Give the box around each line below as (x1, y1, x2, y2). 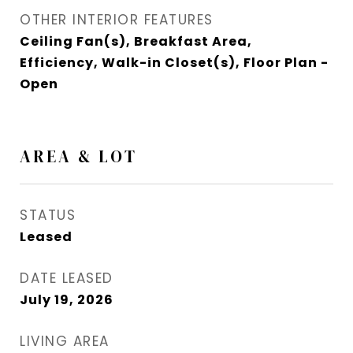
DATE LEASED (20, 269, 113, 288)
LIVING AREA (20, 332, 110, 351)
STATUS (20, 206, 76, 225)
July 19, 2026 (20, 291, 113, 310)
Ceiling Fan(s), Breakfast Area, (20, 32, 252, 51)
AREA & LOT (20, 145, 137, 169)
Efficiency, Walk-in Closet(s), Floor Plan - (20, 54, 329, 72)
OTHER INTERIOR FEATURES (20, 10, 214, 30)
